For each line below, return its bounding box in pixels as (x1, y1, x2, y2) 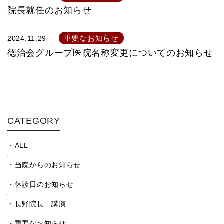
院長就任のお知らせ (7, 5, 92, 15)
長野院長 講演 (14, 200, 66, 208)
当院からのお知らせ (14, 161, 81, 169)
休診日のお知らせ (14, 180, 74, 188)
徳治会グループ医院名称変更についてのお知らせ (7, 48, 213, 58)
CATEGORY (7, 116, 60, 126)
